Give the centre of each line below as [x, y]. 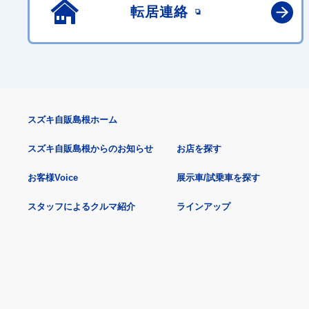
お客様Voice [53, 178]
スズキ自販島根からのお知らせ [90, 149]
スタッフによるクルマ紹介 [81, 207]
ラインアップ [203, 207]
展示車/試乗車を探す [218, 178]
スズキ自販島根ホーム [72, 120]
